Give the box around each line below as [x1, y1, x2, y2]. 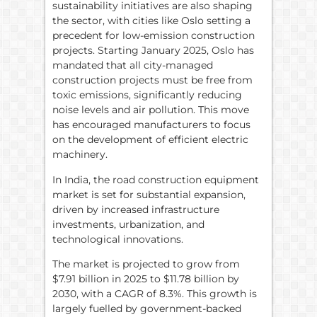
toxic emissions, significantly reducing [52, 88, 242, 102]
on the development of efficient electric [52, 133, 248, 146]
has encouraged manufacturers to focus [52, 118, 250, 132]
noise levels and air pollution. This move [52, 103, 249, 117]
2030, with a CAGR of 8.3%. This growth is [52, 287, 257, 301]
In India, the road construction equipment [52, 173, 259, 186]
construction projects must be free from [52, 74, 253, 87]
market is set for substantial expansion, [52, 188, 246, 201]
